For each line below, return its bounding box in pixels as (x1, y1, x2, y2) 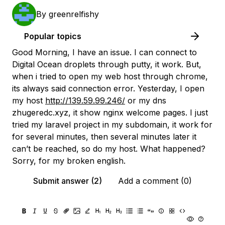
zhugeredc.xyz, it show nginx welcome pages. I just (12, 107, 208, 118)
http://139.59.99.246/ (45, 95, 125, 105)
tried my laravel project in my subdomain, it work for (12, 120, 212, 130)
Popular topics (24, 31, 81, 41)
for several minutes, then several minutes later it (12, 132, 196, 142)
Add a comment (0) (118, 176, 192, 186)
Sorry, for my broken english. (12, 156, 126, 166)
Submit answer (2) (33, 176, 102, 186)
